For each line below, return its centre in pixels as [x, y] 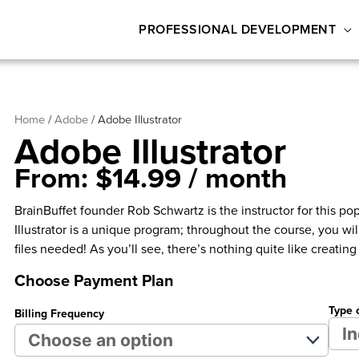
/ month [238, 177]
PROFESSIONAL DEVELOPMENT [237, 29]
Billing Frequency [60, 313]
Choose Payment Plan [95, 280]
